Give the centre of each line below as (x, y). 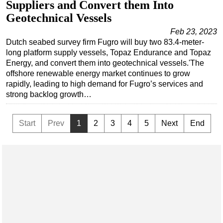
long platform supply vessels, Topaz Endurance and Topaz (109, 52)
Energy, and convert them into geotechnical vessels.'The (105, 63)
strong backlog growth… (49, 94)
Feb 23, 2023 (194, 31)
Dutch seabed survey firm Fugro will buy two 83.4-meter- (105, 42)
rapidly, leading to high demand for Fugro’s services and (105, 84)
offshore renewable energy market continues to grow (98, 73)
